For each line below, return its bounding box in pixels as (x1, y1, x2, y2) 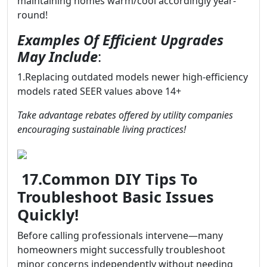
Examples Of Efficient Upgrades (17, 30, 223, 49)
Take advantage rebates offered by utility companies (17, 108, 233, 122)
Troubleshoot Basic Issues (17, 187, 214, 207)
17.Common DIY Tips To (17, 169, 198, 189)
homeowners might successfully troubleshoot (17, 243, 225, 256)
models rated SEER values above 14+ (17, 85, 181, 98)
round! (17, 8, 48, 21)
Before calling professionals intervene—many (17, 229, 223, 242)
